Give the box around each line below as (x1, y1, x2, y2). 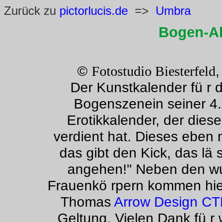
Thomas (60, 194, 114, 210)
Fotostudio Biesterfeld (91, 63, 216, 79)
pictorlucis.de (59, 4, 131, 17)
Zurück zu (4, 4, 59, 17)
